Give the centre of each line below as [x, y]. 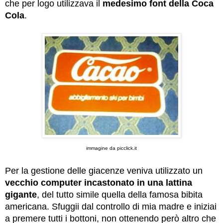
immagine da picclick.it [111, 148]
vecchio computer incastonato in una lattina [99, 183]
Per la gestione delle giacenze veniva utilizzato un [104, 171]
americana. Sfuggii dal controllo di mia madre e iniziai [111, 207]
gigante [21, 195]
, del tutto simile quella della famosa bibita [120, 195]
